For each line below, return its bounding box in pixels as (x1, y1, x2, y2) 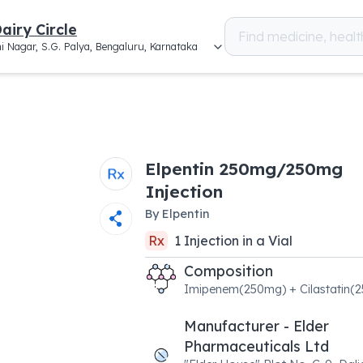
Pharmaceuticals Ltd (183, 337, 329, 355)
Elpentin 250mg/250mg (144, 158, 343, 179)
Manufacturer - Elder (183, 317, 329, 335)
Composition (183, 262, 273, 280)
